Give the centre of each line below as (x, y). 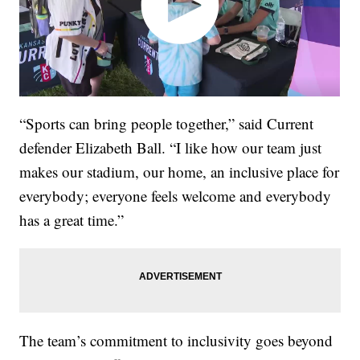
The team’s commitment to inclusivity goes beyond (176, 341)
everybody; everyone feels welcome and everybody (176, 196)
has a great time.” (72, 220)
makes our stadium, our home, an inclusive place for (180, 172)
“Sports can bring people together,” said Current (167, 124)
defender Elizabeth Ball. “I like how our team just (171, 148)
